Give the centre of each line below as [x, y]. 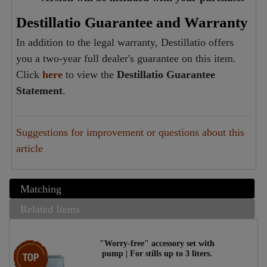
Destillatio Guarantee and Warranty [132, 23]
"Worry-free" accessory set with [157, 244]
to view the [89, 75]
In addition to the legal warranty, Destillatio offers [125, 43]
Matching [41, 189]
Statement [39, 91]
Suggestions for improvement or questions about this [130, 133]
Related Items [50, 209]
